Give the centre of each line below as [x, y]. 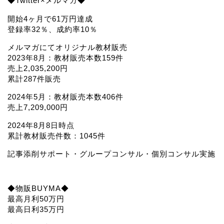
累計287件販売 [34, 78]
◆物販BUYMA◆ [38, 188]
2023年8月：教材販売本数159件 [65, 57]
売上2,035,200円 [38, 68]
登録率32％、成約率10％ [52, 29]
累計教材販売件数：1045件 [56, 136]
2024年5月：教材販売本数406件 [65, 96]
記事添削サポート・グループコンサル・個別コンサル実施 [111, 154]
